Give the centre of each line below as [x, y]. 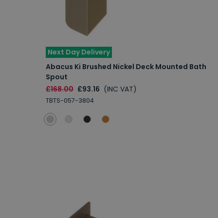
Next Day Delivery [79, 52]
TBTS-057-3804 [70, 100]
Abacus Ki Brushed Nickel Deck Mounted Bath [126, 66]
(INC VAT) [120, 89]
